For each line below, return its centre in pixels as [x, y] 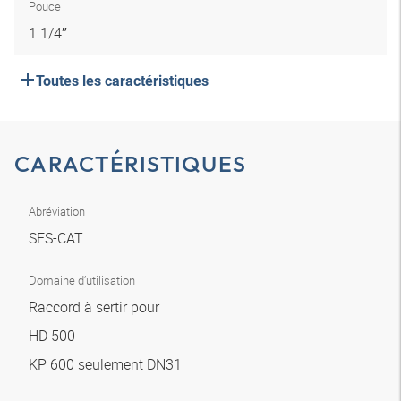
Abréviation [57, 211]
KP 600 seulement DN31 [107, 364]
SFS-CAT [58, 238]
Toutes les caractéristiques [122, 81]
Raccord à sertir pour [96, 307]
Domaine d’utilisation [82, 280]
